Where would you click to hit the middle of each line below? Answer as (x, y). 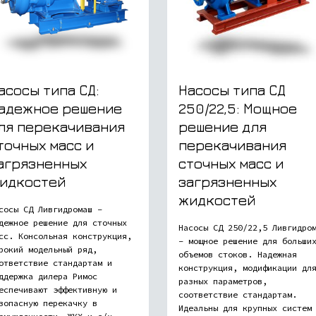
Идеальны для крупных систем (245, 308)
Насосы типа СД (232, 90)
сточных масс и (231, 163)
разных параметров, (223, 281)
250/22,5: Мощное (238, 108)
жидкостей (217, 200)
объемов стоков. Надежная (238, 254)
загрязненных (227, 181)
